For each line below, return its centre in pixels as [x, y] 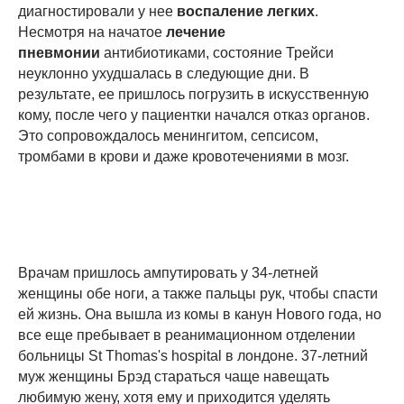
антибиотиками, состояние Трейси [219, 53]
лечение [196, 32]
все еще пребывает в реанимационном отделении [187, 335]
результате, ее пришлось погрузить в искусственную [193, 95]
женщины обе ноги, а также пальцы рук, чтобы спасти [198, 294]
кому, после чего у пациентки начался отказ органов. [194, 115]
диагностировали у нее [97, 12]
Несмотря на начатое [92, 32]
